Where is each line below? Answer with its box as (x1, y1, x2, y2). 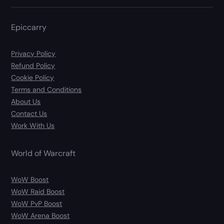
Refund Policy (11, 61, 55, 70)
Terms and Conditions (11, 85, 82, 94)
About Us (11, 97, 41, 106)
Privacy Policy (11, 49, 56, 58)
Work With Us (11, 121, 55, 130)
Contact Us (11, 109, 47, 118)
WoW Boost (11, 175, 49, 184)
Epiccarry (11, 22, 47, 33)
